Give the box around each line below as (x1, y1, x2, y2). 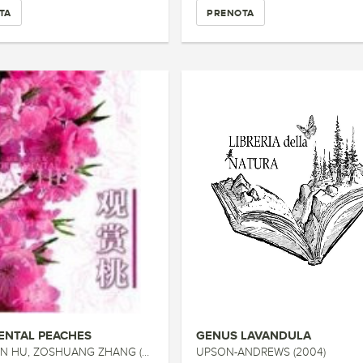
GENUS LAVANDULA (196, 328, 312, 342)
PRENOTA (207, 6, 254, 19)
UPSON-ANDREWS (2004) (196, 346, 327, 358)
